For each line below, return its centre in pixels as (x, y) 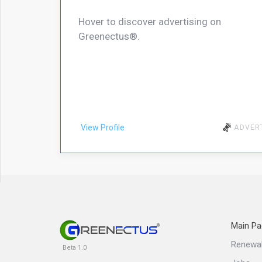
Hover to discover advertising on (149, 22)
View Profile (102, 128)
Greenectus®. (109, 37)
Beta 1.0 (75, 247)
